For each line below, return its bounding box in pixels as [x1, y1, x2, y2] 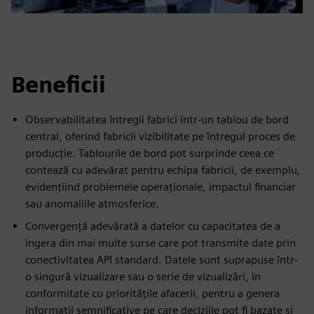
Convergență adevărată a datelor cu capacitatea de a [25, 219, 280, 233]
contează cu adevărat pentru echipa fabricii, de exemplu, [25, 163, 301, 177]
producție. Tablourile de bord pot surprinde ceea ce [25, 146, 274, 160]
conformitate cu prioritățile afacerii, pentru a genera [25, 287, 280, 300]
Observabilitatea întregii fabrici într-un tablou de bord [25, 113, 289, 126]
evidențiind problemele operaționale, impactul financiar [25, 180, 296, 193]
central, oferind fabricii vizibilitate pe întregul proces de [25, 130, 295, 143]
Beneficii [11, 71, 106, 98]
